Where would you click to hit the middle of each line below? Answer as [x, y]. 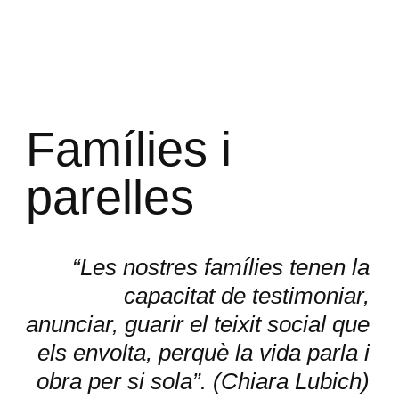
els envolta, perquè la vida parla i [204, 353]
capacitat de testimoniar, [247, 296]
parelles [110, 197]
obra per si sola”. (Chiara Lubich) [204, 381]
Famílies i [128, 149]
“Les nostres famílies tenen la [221, 267]
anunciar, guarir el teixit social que [198, 324]
